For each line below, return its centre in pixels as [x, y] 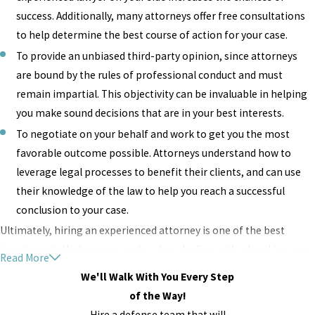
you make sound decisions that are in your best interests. [150, 113]
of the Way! [157, 295]
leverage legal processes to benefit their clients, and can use [159, 172]
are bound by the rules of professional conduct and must [150, 75]
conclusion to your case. [73, 210]
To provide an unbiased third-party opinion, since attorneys [157, 56]
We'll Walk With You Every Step [157, 276]
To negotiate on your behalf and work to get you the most [153, 134]
